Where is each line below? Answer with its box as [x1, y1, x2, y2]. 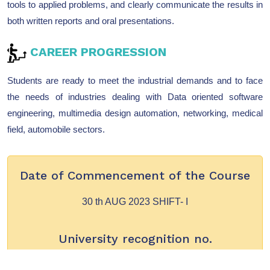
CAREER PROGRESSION [27, 45, 166, 60]
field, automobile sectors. [7, 124, 105, 135]
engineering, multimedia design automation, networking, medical [7, 108, 263, 119]
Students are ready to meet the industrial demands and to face [7, 75, 263, 86]
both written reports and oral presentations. [7, 16, 174, 27]
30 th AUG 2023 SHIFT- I [82, 196, 188, 207]
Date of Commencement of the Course [20, 168, 250, 183]
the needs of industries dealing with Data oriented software [7, 92, 263, 102]
